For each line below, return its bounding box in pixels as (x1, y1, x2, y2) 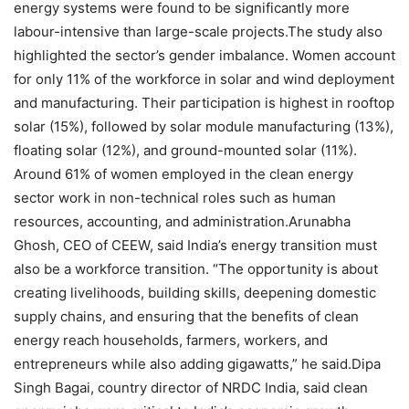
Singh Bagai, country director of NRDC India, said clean (14, 379, 368, 397)
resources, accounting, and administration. (14, 213, 288, 231)
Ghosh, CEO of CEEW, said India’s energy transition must (14, 236, 377, 255)
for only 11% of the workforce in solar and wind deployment (14, 70, 394, 89)
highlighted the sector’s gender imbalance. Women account (14, 47, 395, 65)
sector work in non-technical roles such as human (14, 189, 336, 207)
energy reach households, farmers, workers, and (14, 331, 328, 350)
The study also (288, 23, 383, 41)
